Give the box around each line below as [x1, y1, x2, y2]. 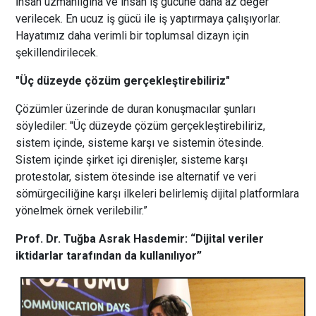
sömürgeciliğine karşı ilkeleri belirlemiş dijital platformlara [16, 186, 300, 200]
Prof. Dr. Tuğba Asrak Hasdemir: [16, 231, 188, 245]
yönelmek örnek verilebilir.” [16, 203, 148, 217]
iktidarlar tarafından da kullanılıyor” [16, 248, 202, 262]
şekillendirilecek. [16, 45, 99, 59]
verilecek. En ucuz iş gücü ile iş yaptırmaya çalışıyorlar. [16, 11, 281, 25]
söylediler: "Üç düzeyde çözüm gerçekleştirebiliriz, [16, 119, 266, 133]
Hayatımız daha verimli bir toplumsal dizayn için [16, 28, 250, 42]
